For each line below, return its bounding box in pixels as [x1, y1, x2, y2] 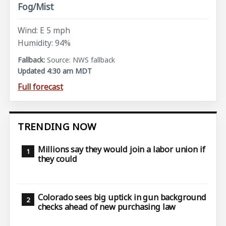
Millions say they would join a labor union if [37, 143, 205, 155]
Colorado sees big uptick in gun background [37, 192, 206, 203]
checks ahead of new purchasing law [37, 201, 176, 213]
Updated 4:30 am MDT [18, 66, 92, 76]
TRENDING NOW [18, 120, 97, 134]
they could [37, 153, 78, 164]
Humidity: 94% [18, 37, 71, 49]
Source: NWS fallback [47, 54, 116, 65]
